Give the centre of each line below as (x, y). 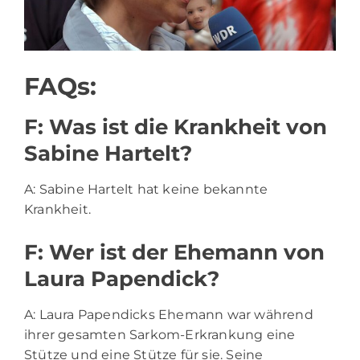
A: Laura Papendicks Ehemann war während (169, 314)
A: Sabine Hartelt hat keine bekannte (146, 189)
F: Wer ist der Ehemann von (174, 252)
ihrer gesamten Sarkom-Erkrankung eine (160, 334)
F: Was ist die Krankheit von (176, 127)
